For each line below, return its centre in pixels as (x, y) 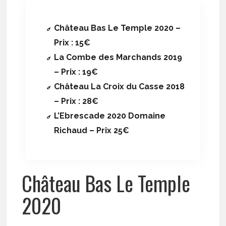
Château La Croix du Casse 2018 (120, 87)
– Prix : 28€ (76, 101)
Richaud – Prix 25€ (92, 131)
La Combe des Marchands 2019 (118, 58)
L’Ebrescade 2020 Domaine (110, 116)
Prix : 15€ (72, 43)
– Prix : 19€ (76, 72)
